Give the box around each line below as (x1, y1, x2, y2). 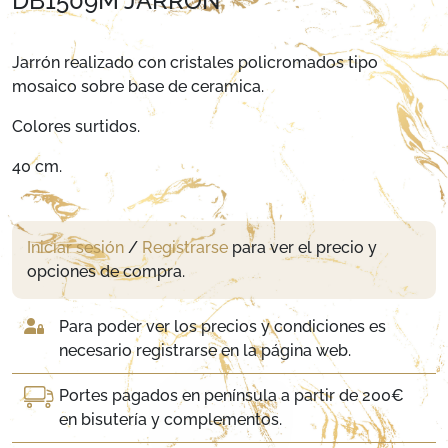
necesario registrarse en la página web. (59, 341, 352, 360)
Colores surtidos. (12, 117, 140, 136)
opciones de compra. (27, 262, 185, 281)
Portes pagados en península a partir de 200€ (59, 386, 405, 405)
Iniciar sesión (27, 238, 124, 257)
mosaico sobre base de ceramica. (12, 77, 264, 96)
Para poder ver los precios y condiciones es (59, 317, 387, 336)
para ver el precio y (228, 238, 377, 257)
